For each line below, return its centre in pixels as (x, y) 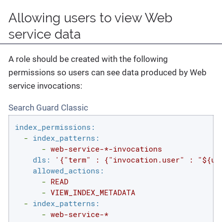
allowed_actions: (68, 170)
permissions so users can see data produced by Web (108, 72)
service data (45, 34)
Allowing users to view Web (90, 18)
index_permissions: (55, 127)
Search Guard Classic (48, 107)
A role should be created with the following (88, 59)
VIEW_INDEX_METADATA (93, 192)
